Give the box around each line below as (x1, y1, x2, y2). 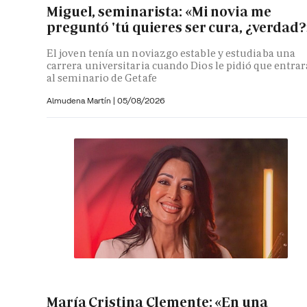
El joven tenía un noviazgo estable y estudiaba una (47, 47, 295, 60)
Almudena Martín (47, 95, 113, 106)
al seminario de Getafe (47, 71, 157, 85)
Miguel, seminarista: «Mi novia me (47, 3, 271, 21)
